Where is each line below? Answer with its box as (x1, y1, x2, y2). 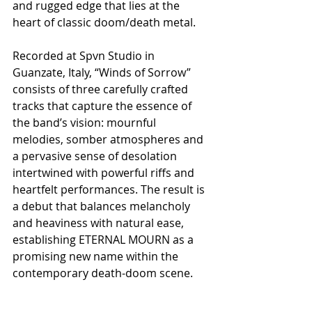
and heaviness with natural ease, (13, 214, 187, 231)
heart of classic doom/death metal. (13, 14, 196, 30)
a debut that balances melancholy (13, 198, 193, 214)
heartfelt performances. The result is (13, 181, 208, 197)
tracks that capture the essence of (13, 97, 194, 114)
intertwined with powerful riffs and (13, 164, 197, 180)
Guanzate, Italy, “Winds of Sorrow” (13, 64, 194, 80)
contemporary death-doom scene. (13, 265, 193, 281)
